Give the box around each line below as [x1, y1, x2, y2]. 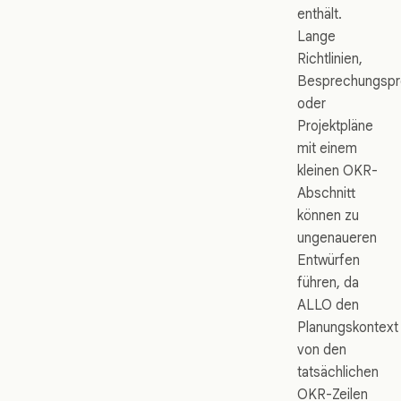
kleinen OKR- [297, 162, 378, 180]
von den [297, 341, 346, 359]
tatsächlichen [297, 363, 379, 381]
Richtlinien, [297, 50, 363, 68]
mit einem [297, 140, 357, 158]
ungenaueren [297, 229, 377, 247]
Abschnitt [297, 184, 355, 202]
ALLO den [297, 296, 359, 314]
